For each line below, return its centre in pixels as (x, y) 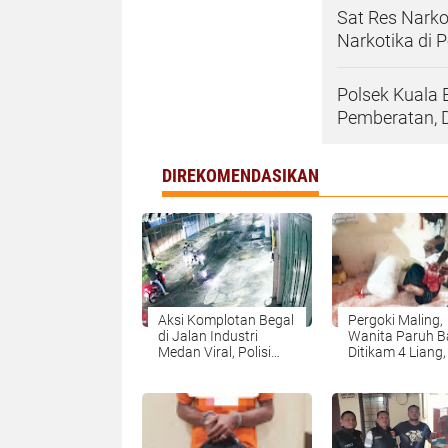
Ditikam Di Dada (397, 367)
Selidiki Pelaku (201, 367)
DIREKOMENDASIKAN (240, 175)
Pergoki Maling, (395, 319)
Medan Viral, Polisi (214, 351)
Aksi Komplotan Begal (226, 319)
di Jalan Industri (208, 335)
